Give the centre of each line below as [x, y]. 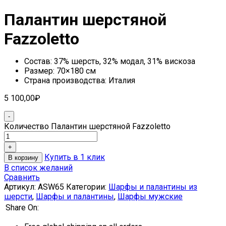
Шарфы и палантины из [153, 187]
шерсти [18, 196]
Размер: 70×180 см [60, 71]
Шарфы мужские [150, 196]
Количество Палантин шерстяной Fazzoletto [87, 126]
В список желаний [38, 167]
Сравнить [22, 177]
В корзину [23, 157]
